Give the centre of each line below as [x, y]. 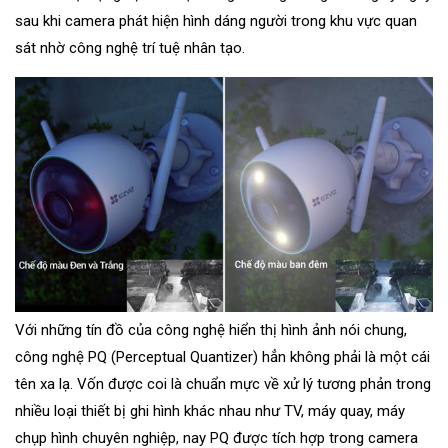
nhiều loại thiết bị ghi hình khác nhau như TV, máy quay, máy [210, 410]
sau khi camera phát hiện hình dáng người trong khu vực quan [216, 21]
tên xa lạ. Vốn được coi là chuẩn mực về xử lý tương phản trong [223, 383]
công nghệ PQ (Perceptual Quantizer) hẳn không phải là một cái [222, 356]
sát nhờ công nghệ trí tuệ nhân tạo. [130, 48]
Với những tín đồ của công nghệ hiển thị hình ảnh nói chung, [211, 329]
